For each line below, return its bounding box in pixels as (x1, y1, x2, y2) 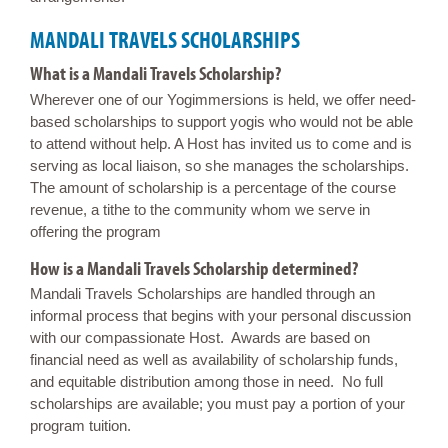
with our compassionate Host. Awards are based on (30, 329, 370, 347)
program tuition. (30, 417, 135, 435)
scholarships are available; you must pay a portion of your (30, 395, 405, 413)
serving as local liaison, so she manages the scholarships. (30, 156, 413, 174)
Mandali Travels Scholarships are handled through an (30, 285, 375, 303)
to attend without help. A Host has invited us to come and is (30, 134, 412, 152)
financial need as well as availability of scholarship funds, (30, 351, 398, 369)
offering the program (30, 222, 161, 240)
